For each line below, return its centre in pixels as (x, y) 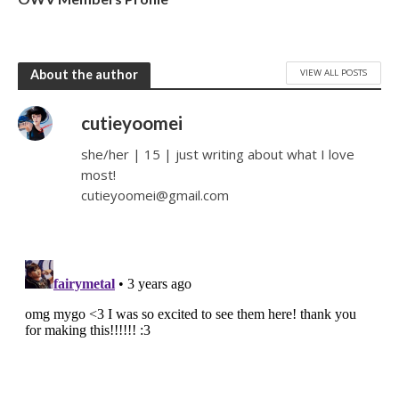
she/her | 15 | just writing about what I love (218, 154)
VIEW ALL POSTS (334, 73)
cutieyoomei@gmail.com (155, 195)
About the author (84, 75)
